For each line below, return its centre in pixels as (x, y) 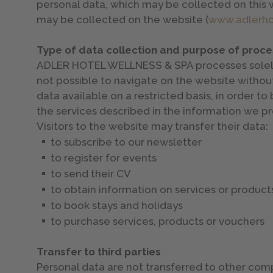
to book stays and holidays (117, 205)
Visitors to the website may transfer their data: (153, 126)
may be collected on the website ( (123, 19)
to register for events (104, 158)
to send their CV (91, 173)
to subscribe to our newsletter (126, 142)
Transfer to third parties (99, 251)
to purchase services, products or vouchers (158, 221)
